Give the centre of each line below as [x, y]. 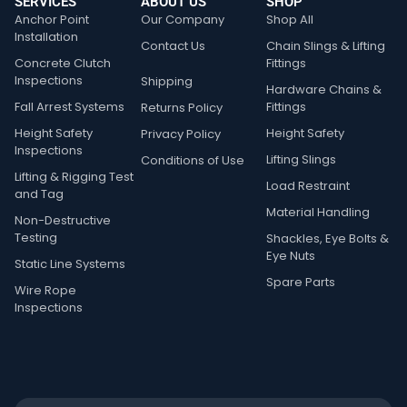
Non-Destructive [63, 221]
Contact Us [173, 46]
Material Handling [318, 213]
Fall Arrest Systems [69, 107]
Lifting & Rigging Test [74, 177]
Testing [36, 238]
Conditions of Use [192, 161]
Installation [46, 37]
